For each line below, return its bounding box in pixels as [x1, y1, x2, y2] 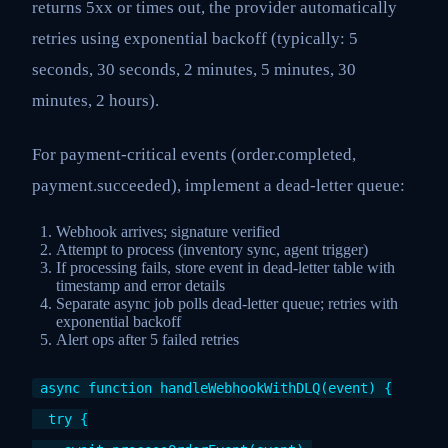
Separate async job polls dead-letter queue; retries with [56, 295, 398, 313]
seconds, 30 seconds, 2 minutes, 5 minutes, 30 [32, 60, 356, 80]
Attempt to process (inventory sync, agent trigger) [56, 241, 368, 259]
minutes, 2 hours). [32, 91, 159, 111]
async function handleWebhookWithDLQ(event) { [40, 379, 392, 396]
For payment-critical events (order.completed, [32, 144, 356, 164]
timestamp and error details [56, 277, 225, 295]
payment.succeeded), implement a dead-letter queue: [32, 175, 405, 195]
